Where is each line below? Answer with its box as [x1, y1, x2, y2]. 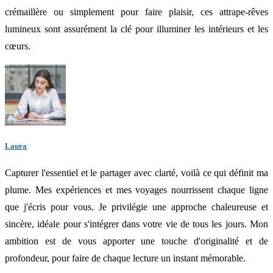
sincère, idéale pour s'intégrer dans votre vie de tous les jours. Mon [5, 218, 268, 229]
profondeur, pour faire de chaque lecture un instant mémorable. [5, 252, 246, 263]
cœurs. [5, 40, 30, 51]
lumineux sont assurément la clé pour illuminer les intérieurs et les [5, 23, 268, 34]
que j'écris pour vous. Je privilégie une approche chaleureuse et [5, 201, 268, 212]
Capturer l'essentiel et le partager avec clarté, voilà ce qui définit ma [5, 167, 268, 178]
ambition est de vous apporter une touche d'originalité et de [5, 235, 268, 246]
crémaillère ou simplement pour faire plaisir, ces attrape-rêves [5, 6, 268, 17]
